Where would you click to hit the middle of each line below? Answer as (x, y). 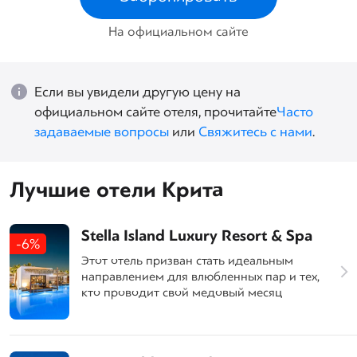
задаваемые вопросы (102, 131)
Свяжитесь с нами (255, 131)
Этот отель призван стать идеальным (187, 260)
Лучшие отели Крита (117, 190)
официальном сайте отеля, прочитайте (155, 112)
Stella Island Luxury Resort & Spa (197, 235)
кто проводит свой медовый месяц (182, 292)
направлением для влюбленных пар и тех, (200, 276)
